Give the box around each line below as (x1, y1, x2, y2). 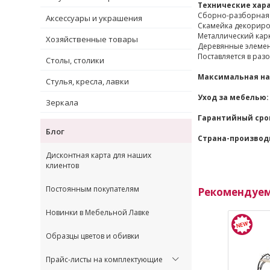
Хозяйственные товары (46, 33, 138, 45)
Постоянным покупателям (46, 183, 139, 194)
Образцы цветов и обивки (46, 230, 139, 241)
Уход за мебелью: (198, 92, 269, 102)
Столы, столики (46, 54, 104, 66)
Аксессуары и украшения (46, 12, 142, 24)
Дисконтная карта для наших (46, 149, 151, 160)
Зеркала (46, 96, 78, 108)
